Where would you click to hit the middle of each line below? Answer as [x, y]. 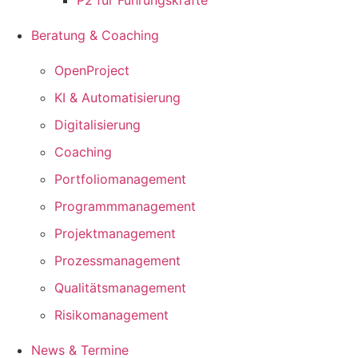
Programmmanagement [125, 207]
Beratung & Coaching [95, 36]
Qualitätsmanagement [120, 288]
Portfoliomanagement [120, 179]
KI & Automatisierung [117, 98]
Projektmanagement [115, 234]
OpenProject [91, 71]
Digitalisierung [97, 125]
